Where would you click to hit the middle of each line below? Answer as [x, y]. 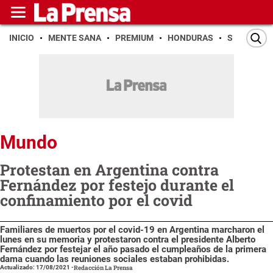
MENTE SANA [75, 38]
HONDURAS [190, 38]
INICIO [22, 38]
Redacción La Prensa [103, 268]
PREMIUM [134, 38]
